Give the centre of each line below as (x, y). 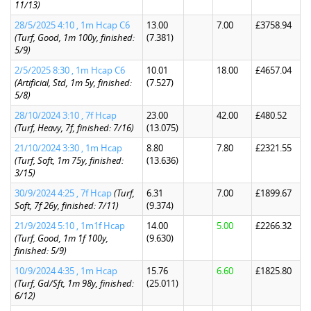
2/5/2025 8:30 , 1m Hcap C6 (70, 70)
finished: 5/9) (41, 251)
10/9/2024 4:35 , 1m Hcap (66, 271)
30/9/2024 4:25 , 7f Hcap (64, 193)
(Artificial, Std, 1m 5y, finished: (73, 83)
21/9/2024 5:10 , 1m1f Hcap (70, 226)
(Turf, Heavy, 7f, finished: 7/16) (74, 128)
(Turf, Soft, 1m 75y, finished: (69, 160)
